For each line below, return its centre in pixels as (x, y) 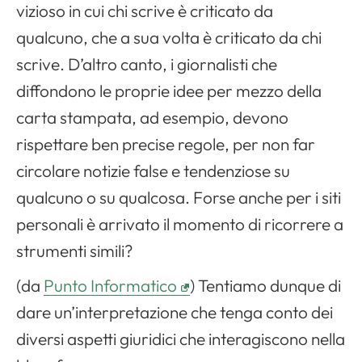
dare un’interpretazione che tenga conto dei (175, 312)
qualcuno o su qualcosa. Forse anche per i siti (179, 198)
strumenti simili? (75, 251)
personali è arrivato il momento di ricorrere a (180, 224)
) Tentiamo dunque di (265, 286)
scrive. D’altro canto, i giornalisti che (147, 64)
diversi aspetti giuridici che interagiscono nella (181, 339)
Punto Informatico (110, 286)
